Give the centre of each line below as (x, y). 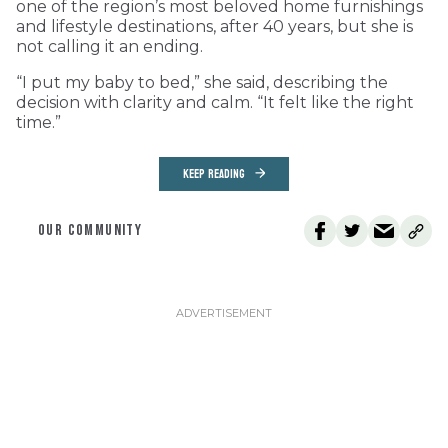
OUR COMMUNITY (90, 230)
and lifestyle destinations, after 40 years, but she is (214, 26)
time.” (38, 122)
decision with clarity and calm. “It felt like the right (215, 102)
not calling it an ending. (109, 46)
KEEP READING (214, 173)
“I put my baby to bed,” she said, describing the (202, 82)
